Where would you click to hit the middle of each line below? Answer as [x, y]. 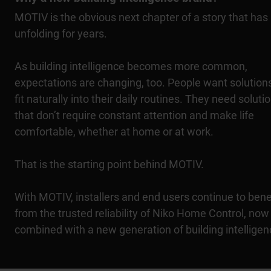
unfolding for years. [61, 34]
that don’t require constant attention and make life [134, 115]
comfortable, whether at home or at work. [114, 132]
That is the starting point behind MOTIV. [109, 164]
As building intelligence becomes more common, [131, 66]
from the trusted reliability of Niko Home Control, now [142, 213]
